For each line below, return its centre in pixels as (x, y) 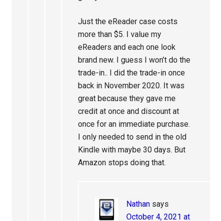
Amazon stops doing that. (122, 163)
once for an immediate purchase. (134, 124)
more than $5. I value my (120, 35)
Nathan (138, 204)
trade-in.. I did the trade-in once (132, 73)
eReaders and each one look (127, 47)
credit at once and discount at (129, 111)
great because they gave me (127, 99)
